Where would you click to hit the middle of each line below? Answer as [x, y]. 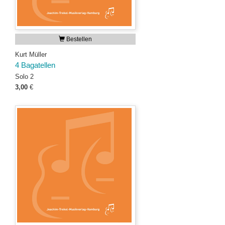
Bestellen [78, 39]
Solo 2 [24, 77]
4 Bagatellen [35, 65]
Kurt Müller [31, 54]
